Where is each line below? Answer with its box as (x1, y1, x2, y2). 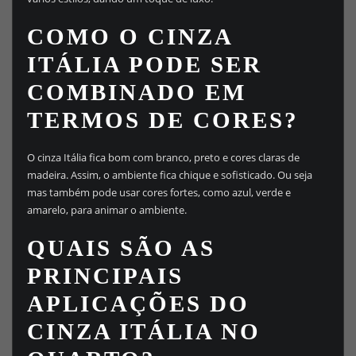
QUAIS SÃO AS (26, 235, 215, 261)
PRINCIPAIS (26, 263, 184, 289)
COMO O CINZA (26, 23, 232, 49)
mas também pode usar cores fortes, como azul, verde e (26, 185, 291, 200)
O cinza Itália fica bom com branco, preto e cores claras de (26, 150, 300, 165)
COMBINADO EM (26, 79, 246, 105)
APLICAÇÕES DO (26, 291, 250, 317)
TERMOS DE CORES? (26, 106, 299, 133)
